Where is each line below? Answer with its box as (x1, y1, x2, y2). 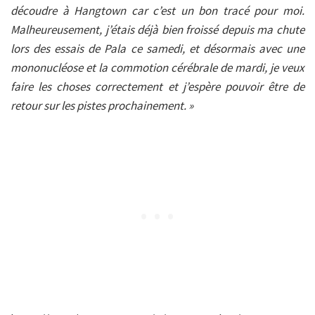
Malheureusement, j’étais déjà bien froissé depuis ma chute (11, 21, 304, 37)
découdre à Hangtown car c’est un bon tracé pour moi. (11, 2, 304, 18)
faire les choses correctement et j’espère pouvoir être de (11, 78, 304, 94)
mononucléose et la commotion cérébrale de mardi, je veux (11, 59, 304, 75)
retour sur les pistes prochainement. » (11, 97, 193, 113)
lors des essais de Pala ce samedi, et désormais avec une (11, 40, 304, 56)
